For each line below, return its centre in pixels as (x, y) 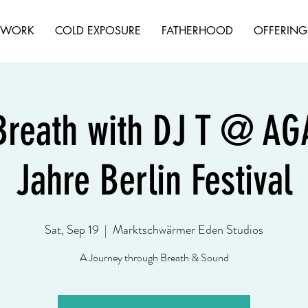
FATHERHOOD (197, 31)
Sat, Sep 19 (72, 230)
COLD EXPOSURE (98, 31)
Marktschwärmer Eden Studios (188, 230)
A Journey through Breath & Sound (154, 257)
